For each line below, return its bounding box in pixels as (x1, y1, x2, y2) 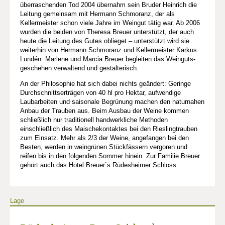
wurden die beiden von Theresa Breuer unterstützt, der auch (20, 28, 194, 36)
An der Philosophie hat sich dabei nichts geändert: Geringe (20, 79, 191, 87)
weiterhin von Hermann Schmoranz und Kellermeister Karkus (20, 46, 197, 54)
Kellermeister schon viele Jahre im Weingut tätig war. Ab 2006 (20, 19, 200, 27)
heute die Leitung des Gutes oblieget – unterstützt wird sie (20, 37, 189, 45)
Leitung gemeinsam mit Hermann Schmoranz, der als (20, 10, 175, 18)
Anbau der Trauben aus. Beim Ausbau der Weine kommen (20, 106, 189, 115)
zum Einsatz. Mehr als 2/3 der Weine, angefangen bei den (20, 134, 189, 142)
